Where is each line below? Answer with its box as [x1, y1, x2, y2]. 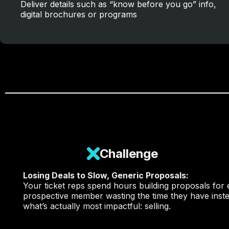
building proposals [139, 180, 210, 191]
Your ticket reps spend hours [23, 180, 139, 191]
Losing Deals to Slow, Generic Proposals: [23, 170, 189, 180]
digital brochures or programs [20, 9, 137, 19]
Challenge [100, 146, 158, 161]
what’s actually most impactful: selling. [23, 201, 171, 211]
